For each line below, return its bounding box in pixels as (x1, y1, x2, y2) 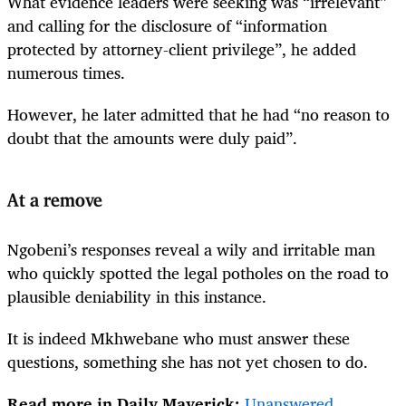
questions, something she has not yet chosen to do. (7, 347, 372, 375)
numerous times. (7, 58, 125, 86)
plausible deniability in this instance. (7, 282, 266, 310)
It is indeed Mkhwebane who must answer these (7, 324, 350, 352)
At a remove (7, 192, 102, 211)
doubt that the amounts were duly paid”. (7, 123, 297, 151)
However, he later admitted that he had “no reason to (7, 100, 390, 128)
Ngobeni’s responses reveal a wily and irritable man (7, 235, 375, 263)
